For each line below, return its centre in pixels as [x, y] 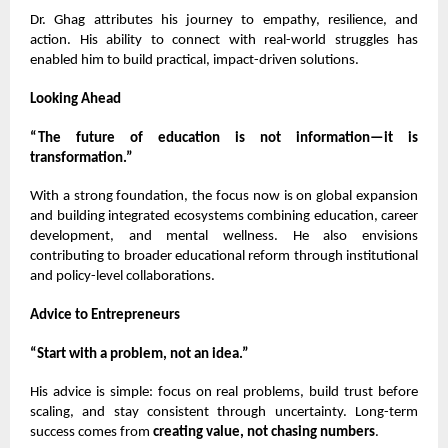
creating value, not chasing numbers [264, 433]
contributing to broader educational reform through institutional [224, 257]
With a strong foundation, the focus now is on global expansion [224, 197]
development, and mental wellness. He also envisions [224, 237]
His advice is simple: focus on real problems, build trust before [224, 393]
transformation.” [81, 158]
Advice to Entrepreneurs [105, 316]
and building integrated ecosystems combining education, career [224, 217]
